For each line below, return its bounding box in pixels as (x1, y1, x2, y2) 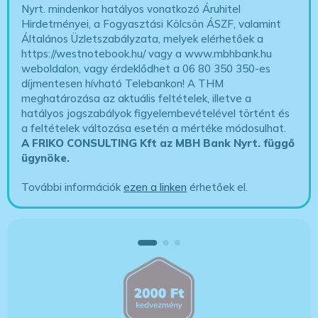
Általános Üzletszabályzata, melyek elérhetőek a (21, 32, 264, 46)
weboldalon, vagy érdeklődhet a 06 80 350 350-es (21, 62, 271, 76)
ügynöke (21, 151, 67, 165)
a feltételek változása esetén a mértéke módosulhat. (21, 121, 287, 136)
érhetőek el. (187, 180, 248, 194)
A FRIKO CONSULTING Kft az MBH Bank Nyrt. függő (21, 136, 295, 150)
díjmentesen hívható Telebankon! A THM (21, 77, 224, 91)
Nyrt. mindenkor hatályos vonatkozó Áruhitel (21, 2, 241, 16)
